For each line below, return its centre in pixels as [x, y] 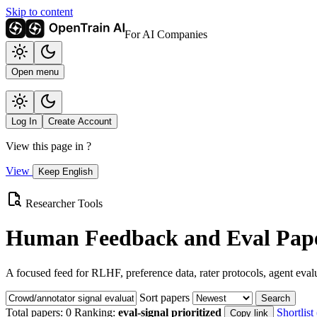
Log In [24, 121]
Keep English [65, 172]
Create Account [80, 121]
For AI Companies [166, 34]
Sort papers [165, 297]
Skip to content [39, 12]
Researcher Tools [64, 203]
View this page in [46, 146]
